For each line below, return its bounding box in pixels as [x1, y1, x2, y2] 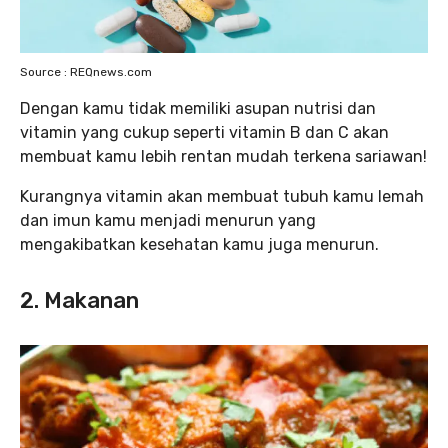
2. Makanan [20, 287, 139, 315]
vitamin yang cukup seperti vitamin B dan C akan [20, 123, 389, 143]
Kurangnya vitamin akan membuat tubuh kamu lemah [20, 187, 424, 207]
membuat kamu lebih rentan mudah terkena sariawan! [20, 147, 427, 167]
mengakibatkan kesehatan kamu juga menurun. [20, 235, 379, 255]
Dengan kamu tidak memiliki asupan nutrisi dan [20, 99, 376, 119]
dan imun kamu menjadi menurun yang [20, 211, 316, 231]
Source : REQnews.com [20, 65, 152, 80]
